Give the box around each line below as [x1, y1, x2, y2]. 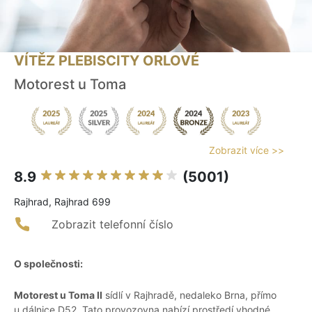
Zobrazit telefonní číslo [52, 217, 173, 232]
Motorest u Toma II [14, 289, 102, 302]
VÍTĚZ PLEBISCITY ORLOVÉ [14, 52, 199, 70]
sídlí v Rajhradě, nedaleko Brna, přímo [102, 289, 276, 302]
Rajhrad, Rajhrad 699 [14, 196, 111, 208]
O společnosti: [14, 258, 83, 270]
